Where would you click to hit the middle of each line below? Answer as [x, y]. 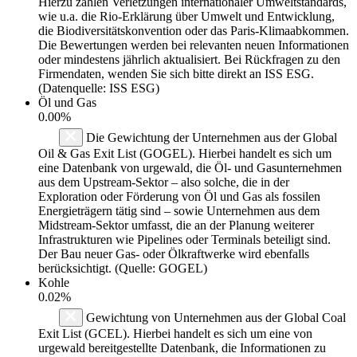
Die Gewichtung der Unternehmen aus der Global [210, 137]
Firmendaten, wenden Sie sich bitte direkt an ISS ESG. [176, 73]
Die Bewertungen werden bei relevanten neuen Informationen [194, 45]
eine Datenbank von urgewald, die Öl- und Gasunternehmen [190, 167]
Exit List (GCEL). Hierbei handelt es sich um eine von [175, 333]
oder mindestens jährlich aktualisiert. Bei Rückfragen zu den [189, 59]
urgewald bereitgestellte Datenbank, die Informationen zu [182, 347]
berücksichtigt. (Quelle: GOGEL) [123, 268]
